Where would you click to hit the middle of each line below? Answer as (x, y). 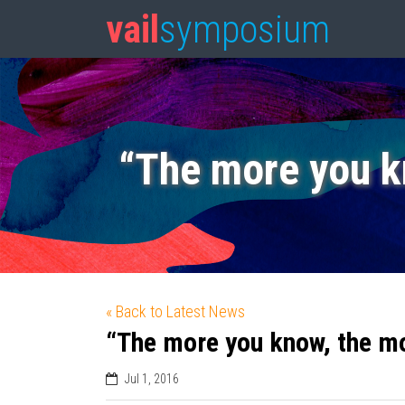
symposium (245, 29)
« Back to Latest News (175, 311)
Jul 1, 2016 (152, 379)
